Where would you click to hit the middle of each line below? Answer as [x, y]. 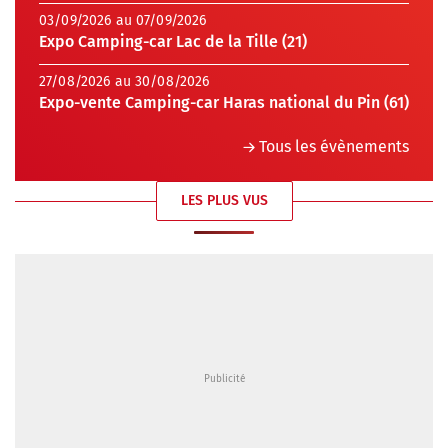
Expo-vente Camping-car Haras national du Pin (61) [224, 103]
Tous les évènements [334, 147]
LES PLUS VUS [224, 201]
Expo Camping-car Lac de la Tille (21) [173, 42]
